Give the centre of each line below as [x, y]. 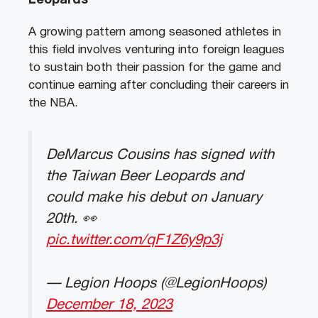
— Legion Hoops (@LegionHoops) [156, 283]
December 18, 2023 [109, 305]
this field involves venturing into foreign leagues [157, 50]
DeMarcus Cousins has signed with [160, 155]
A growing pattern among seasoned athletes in [155, 33]
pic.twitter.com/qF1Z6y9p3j [134, 240]
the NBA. [53, 104]
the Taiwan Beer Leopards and [145, 176]
